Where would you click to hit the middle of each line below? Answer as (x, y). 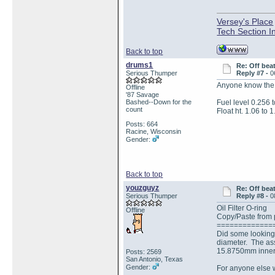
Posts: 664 (142, 124)
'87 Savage (143, 95)
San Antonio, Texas (155, 259)
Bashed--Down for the (159, 102)
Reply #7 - (253, 73)
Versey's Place (245, 21)
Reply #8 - (253, 196)
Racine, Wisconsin (154, 131)
